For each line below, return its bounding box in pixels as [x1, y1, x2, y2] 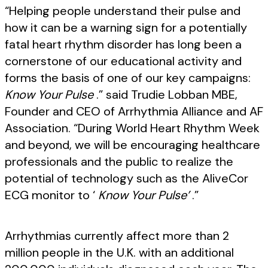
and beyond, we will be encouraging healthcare [5, 137, 260, 153]
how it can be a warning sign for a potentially [5, 20, 247, 35]
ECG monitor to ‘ [5, 187, 98, 203]
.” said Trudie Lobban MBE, [96, 87, 237, 102]
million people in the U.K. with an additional [5, 245, 234, 260]
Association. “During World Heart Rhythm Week [5, 120, 260, 136]
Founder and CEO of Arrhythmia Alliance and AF [5, 103, 263, 119]
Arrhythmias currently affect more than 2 [5, 228, 229, 243]
